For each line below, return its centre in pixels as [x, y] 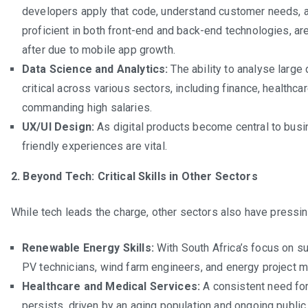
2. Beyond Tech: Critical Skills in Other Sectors [134, 176]
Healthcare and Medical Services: [111, 286]
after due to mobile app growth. [99, 49]
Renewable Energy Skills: [88, 247]
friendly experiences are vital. [95, 146]
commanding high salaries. [87, 107]
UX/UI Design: [58, 126]
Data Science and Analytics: [95, 69]
